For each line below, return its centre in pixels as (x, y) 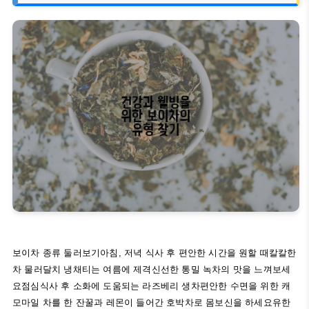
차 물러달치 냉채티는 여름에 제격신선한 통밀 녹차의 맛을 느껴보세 (152, 270)
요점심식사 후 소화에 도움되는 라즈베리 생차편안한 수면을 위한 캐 (152, 286)
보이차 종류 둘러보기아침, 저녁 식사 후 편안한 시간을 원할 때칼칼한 (154, 253)
